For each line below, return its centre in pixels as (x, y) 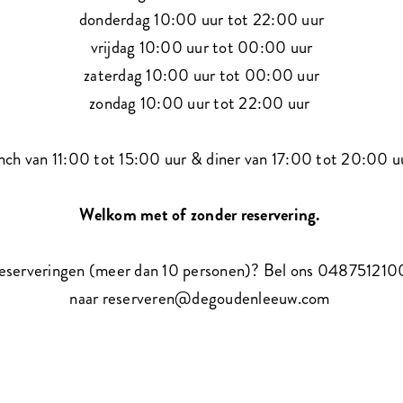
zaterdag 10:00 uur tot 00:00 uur (201, 75)
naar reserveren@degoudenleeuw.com (201, 298)
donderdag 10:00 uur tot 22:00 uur (201, 19)
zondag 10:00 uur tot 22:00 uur (201, 103)
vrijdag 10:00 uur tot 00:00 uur (201, 47)
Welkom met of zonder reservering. (201, 214)
